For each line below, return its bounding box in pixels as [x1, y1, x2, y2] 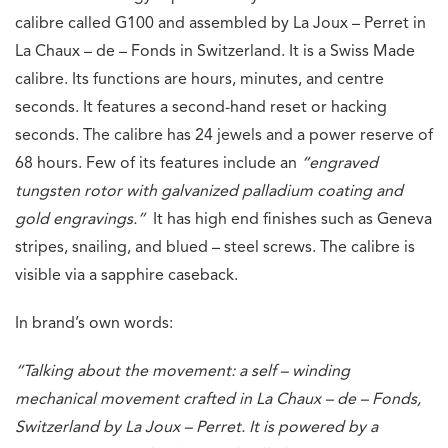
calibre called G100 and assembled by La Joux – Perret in [15, 15, 426, 32]
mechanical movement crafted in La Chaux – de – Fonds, [15, 391, 421, 408]
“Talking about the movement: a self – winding [15, 363, 350, 380]
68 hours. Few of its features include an [15, 155, 301, 172]
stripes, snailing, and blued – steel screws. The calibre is [15, 239, 415, 256]
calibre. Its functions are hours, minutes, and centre [15, 71, 384, 88]
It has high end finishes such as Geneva [145, 211, 432, 228]
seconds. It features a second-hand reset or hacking [15, 99, 387, 116]
